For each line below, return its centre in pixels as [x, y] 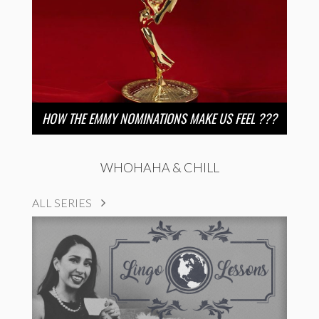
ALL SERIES [63, 202]
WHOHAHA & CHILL [159, 167]
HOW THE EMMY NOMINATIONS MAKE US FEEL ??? [159, 118]
